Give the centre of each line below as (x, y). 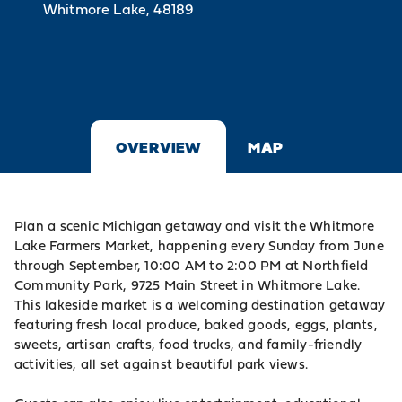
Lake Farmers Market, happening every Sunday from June (199, 245)
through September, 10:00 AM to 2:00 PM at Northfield (192, 265)
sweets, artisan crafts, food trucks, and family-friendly (188, 344)
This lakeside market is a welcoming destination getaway (200, 305)
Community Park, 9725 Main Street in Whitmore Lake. (188, 285)
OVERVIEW (159, 147)
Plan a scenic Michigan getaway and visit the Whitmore (194, 226)
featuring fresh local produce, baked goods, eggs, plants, (196, 324)
